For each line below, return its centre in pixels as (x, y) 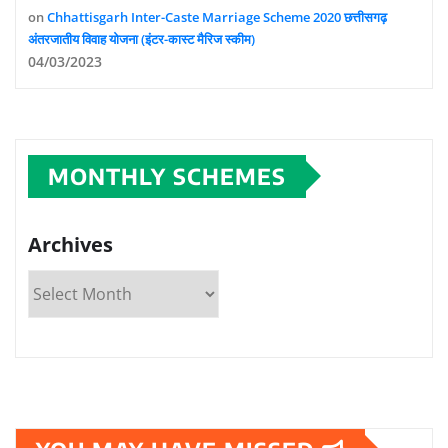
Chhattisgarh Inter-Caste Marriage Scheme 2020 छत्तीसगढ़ (217, 16)
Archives (70, 244)
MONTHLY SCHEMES (167, 175)
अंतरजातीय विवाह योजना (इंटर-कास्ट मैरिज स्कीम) (141, 38)
